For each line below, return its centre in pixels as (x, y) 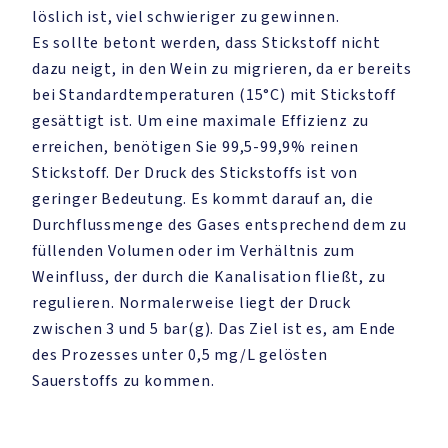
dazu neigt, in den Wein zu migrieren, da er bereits (222, 69)
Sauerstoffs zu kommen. (123, 381)
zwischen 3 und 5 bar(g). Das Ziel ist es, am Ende (214, 329)
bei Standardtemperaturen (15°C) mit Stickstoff (214, 95)
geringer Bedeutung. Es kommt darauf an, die (203, 199)
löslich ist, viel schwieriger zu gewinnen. (186, 17)
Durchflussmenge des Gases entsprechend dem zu (219, 225)
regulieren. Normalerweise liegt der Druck (191, 303)
